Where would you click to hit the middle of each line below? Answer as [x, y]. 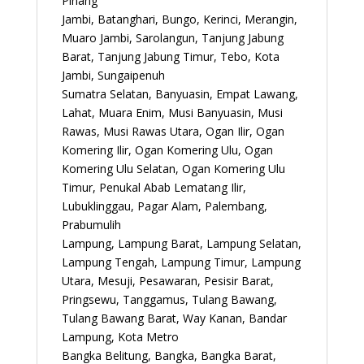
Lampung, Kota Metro [120, 336]
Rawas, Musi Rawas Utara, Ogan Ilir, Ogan [173, 131]
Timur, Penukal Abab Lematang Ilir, [154, 187]
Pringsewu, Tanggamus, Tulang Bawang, [169, 299]
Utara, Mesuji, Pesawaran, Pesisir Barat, [167, 280]
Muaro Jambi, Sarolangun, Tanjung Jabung [172, 37]
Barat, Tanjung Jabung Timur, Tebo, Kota [170, 56]
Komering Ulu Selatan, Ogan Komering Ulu [173, 168]
